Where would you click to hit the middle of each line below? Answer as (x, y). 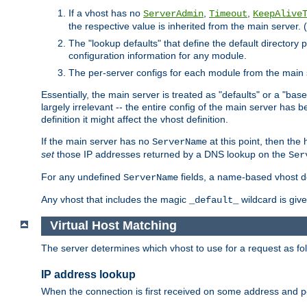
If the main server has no (97, 141)
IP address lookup (88, 274)
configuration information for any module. (158, 55)
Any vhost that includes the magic (115, 199)
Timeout (228, 13)
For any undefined (82, 176)
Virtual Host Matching (113, 226)
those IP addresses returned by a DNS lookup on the (171, 154)
